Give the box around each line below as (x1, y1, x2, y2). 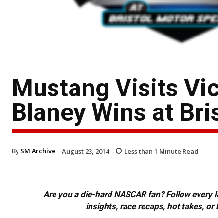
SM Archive (20, 146, 55, 155)
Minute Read (158, 146, 199, 156)
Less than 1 (124, 146, 158, 156)
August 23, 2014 (62, 146, 109, 156)
